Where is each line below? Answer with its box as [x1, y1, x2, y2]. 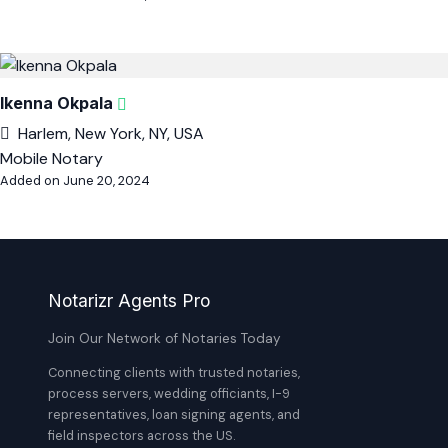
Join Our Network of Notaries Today [48, 330, 281, 347]
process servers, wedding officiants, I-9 [48, 385, 290, 402]
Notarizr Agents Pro [48, 290, 210, 311]
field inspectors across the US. [48, 427, 235, 444]
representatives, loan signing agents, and [48, 406, 300, 423]
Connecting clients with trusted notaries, [48, 364, 300, 381]
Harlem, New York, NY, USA [18, 123, 204, 144]
